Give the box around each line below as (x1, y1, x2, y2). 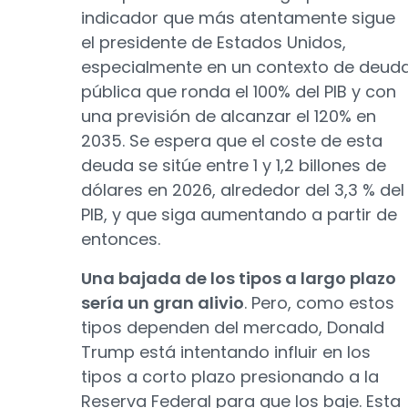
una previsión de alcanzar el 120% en (81, 105, 376, 127)
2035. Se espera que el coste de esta (81, 129, 382, 152)
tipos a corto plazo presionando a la (81, 365, 379, 388)
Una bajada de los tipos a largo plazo (81, 267, 396, 290)
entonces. (81, 228, 160, 250)
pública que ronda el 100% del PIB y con (81, 80, 396, 103)
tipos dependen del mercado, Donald (81, 316, 384, 339)
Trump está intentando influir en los (81, 341, 371, 363)
